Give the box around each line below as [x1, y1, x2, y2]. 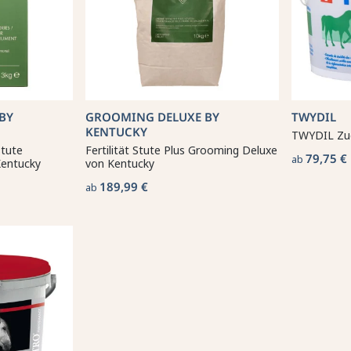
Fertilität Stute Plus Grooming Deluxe [85, 143, 277, 157]
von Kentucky [85, 156, 154, 171]
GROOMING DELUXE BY [85, 109, 219, 125]
